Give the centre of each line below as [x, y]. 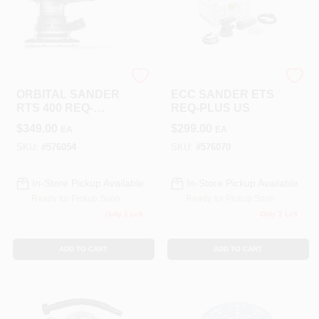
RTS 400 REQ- [54, 108]
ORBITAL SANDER [68, 94]
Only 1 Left [124, 214]
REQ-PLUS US [210, 108]
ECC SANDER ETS [222, 94]
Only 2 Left [278, 214]
